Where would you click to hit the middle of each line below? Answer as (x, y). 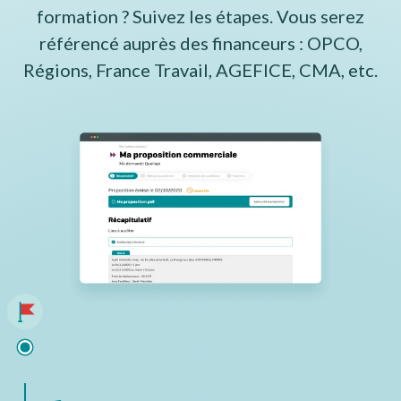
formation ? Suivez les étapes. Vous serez (200, 16)
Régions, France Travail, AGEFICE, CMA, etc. (200, 69)
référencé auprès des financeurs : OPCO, (200, 43)
